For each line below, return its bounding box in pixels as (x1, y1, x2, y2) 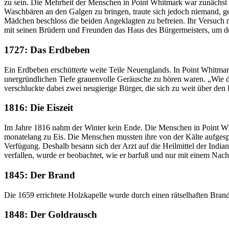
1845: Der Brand (4, 169, 75, 180)
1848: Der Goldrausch (4, 209, 97, 220)
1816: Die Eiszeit (4, 102, 73, 113)
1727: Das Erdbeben (4, 44, 90, 55)
